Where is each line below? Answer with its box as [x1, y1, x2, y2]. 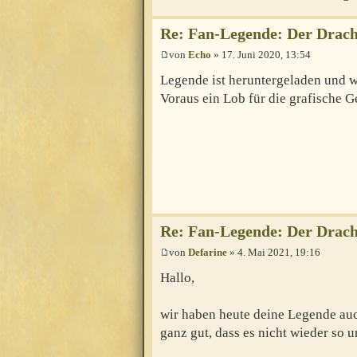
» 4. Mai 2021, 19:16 [227, 246, 320, 259]
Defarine [188, 246, 227, 259]
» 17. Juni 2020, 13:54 [211, 49, 311, 61]
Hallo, [160, 270, 194, 286]
